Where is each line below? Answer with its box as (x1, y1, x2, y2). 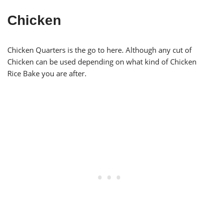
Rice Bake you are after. (7, 68, 87, 79)
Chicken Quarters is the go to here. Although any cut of (7, 45, 192, 55)
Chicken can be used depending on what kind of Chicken (7, 57, 197, 67)
